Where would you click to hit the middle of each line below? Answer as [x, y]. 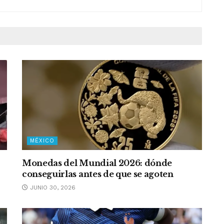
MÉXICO [42, 141]
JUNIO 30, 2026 [52, 188]
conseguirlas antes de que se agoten [98, 174]
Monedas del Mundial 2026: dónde [97, 163]
